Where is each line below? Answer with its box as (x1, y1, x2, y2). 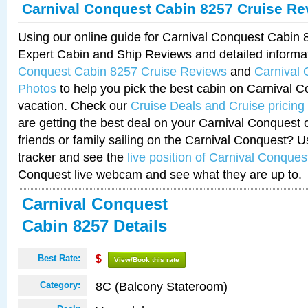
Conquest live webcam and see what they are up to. (18, 167, 302, 181)
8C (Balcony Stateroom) (96, 279, 228, 294)
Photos (18, 81, 56, 96)
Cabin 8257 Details (22, 217, 167, 235)
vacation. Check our (18, 98, 131, 113)
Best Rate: (38, 253, 80, 263)
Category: (40, 280, 80, 290)
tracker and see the (18, 150, 127, 164)
